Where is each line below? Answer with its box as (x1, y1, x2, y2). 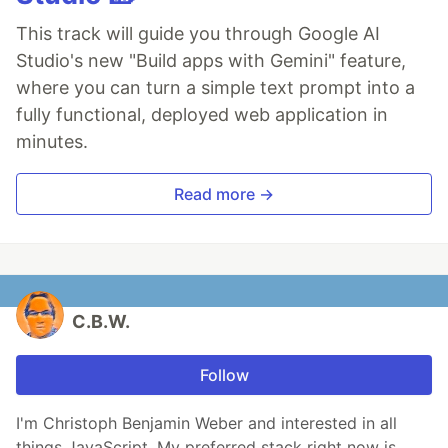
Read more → (174, 184, 274, 205)
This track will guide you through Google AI (16, 23, 380, 45)
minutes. (16, 131, 88, 153)
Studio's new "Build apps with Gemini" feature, (16, 50, 406, 72)
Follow (199, 365, 249, 386)
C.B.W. (72, 311, 130, 333)
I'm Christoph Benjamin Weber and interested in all (16, 413, 397, 434)
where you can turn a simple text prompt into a (16, 77, 415, 99)
